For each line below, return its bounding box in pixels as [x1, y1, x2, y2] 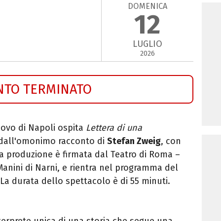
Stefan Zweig [107, 135, 161, 147]
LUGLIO [132, 38, 162, 50]
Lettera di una [86, 122, 142, 133]
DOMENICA [127, 1, 167, 11]
